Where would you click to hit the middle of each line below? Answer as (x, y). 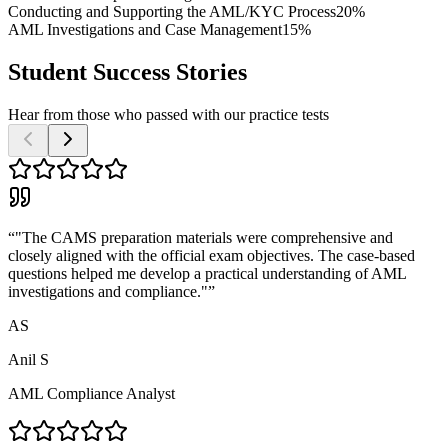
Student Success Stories (127, 71)
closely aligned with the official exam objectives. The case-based (211, 255)
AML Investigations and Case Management (145, 29)
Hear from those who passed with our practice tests (168, 114)
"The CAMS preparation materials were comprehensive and (204, 237)
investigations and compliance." (108, 291)
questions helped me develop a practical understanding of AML (207, 273)
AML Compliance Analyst (91, 393)
